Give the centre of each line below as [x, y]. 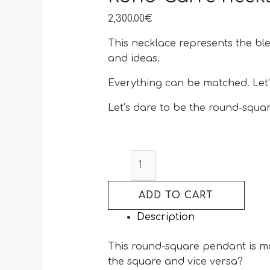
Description [165, 217]
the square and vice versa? [175, 261]
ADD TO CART [176, 195]
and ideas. [133, 58]
